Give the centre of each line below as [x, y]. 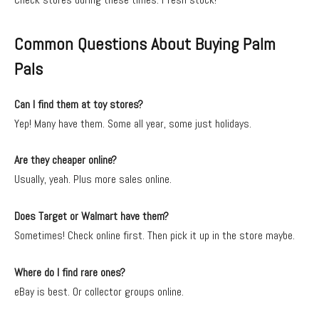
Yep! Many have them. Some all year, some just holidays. [133, 123]
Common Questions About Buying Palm [145, 44]
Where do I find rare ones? [70, 272]
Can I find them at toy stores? [79, 104]
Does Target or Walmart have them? [91, 216]
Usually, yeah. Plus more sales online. [93, 179]
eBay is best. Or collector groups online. [99, 291]
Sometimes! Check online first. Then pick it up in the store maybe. [155, 235]
